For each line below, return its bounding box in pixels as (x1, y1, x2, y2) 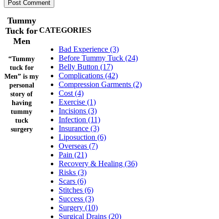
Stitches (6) (59, 186, 93, 195)
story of (10, 90, 33, 98)
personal (9, 81, 34, 89)
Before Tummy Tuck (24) (59, 54, 138, 63)
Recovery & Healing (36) (59, 159, 137, 168)
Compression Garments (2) (59, 80, 142, 89)
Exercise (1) (59, 98, 96, 107)
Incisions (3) (59, 107, 97, 115)
